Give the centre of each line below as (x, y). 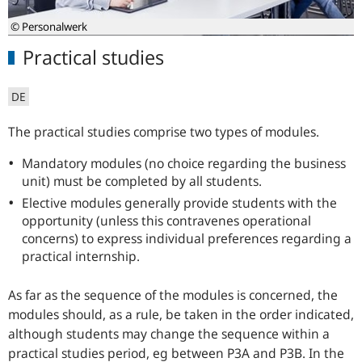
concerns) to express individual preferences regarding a (187, 239)
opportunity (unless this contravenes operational (166, 221)
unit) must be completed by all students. (142, 181)
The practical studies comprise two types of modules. (164, 132)
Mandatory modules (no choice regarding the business (184, 164)
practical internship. (81, 257)
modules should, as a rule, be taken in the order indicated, (181, 315)
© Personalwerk (49, 27)
